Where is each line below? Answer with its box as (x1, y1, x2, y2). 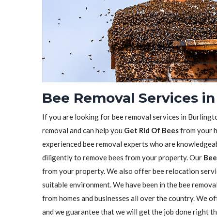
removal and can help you (42, 126, 124, 135)
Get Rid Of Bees (124, 126, 179, 135)
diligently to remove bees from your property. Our (42, 153, 203, 162)
